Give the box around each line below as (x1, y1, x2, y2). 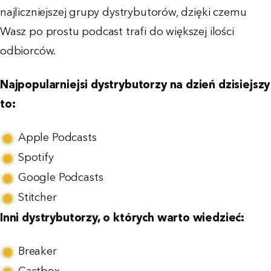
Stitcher (18, 192, 57, 204)
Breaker (18, 246, 57, 258)
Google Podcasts (18, 172, 103, 184)
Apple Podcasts (18, 132, 97, 144)
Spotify (18, 152, 54, 164)
